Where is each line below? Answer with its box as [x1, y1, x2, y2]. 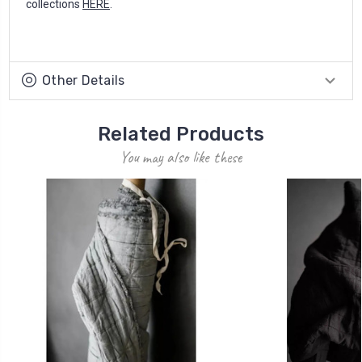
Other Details [42, 73, 125, 89]
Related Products [98, 123, 264, 146]
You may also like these [120, 147, 242, 168]
